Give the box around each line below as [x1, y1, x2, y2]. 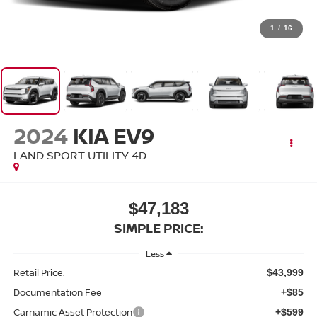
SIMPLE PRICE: [113, 219, 204, 236]
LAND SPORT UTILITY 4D [13, 147, 146, 163]
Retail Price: [13, 265, 65, 279]
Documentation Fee [13, 285, 102, 299]
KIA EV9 [72, 121, 155, 151]
